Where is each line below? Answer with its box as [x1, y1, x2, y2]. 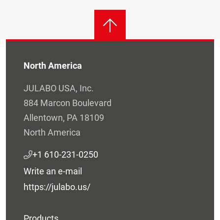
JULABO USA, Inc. [24, 82, 94, 93]
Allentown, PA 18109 [24, 112, 104, 123]
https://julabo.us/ [24, 181, 90, 192]
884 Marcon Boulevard [24, 97, 111, 108]
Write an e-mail [24, 165, 82, 176]
